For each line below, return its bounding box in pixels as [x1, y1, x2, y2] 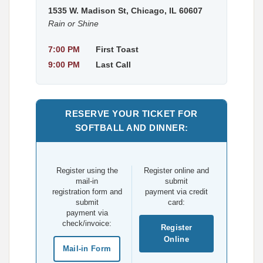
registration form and [52, 187, 122, 196]
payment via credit [145, 187, 208, 196]
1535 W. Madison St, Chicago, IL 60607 [48, 6, 203, 15]
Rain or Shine [48, 19, 99, 28]
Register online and [144, 166, 209, 175]
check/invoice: [62, 219, 112, 228]
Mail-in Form [62, 244, 112, 253]
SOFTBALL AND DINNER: [75, 123, 188, 133]
